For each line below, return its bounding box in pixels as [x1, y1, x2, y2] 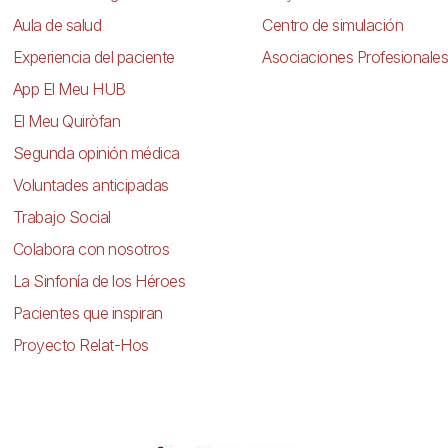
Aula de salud [12, 14, 102, 35]
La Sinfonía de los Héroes [12, 270, 186, 291]
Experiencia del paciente [12, 46, 175, 67]
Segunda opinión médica [12, 142, 180, 163]
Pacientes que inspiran [12, 302, 163, 323]
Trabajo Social [12, 206, 111, 227]
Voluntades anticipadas [12, 174, 169, 195]
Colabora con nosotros [12, 238, 170, 259]
